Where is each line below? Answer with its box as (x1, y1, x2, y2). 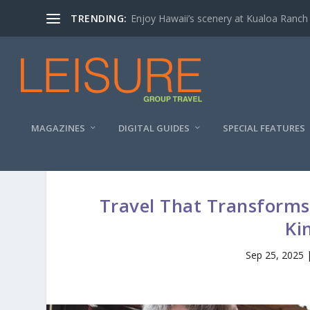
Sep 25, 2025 (246, 248, 304, 262)
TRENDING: (71, 11, 127, 25)
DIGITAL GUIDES (118, 122, 190, 134)
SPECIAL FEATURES (223, 122, 305, 134)
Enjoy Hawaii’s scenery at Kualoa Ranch (130, 11, 308, 25)
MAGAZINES (31, 122, 85, 134)
